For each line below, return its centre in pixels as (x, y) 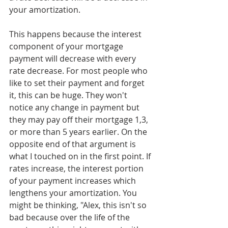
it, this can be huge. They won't (69, 95)
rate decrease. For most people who (79, 71)
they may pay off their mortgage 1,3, (80, 120)
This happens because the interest (76, 34)
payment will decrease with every (74, 59)
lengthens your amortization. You (74, 193)
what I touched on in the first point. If (81, 156)
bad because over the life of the (70, 217)
